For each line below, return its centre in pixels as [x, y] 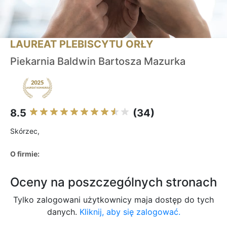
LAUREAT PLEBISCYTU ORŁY [82, 44]
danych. [63, 212]
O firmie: [25, 154]
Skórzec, [25, 131]
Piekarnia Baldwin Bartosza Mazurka [98, 62]
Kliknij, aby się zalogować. [130, 212]
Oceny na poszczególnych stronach [113, 182]
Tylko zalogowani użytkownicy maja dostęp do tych [113, 200]
